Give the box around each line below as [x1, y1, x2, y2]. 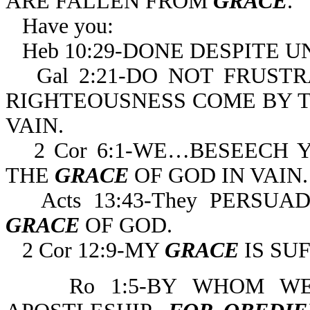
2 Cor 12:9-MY [6, 238, 165, 262]
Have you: [22, 14, 113, 38]
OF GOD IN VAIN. [129, 163, 308, 188]
